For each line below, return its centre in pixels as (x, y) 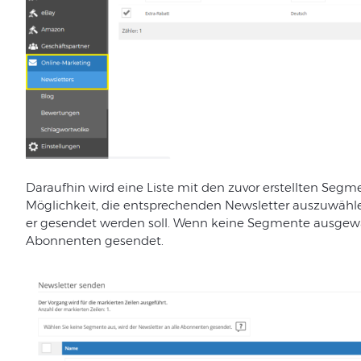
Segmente (278, 223)
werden (122, 223)
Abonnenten (63, 241)
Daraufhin (55, 188)
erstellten (290, 188)
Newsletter (257, 205)
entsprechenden (172, 205)
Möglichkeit (60, 205)
